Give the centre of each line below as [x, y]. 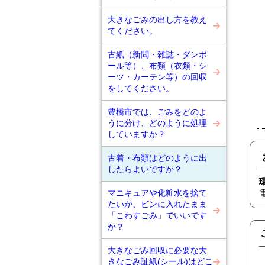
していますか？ [137, 134]
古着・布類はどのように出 [157, 158]
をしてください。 [141, 88]
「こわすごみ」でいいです [157, 215]
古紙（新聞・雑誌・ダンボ [157, 54]
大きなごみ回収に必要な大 [157, 250]
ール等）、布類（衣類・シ [157, 66]
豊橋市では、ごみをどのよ [157, 112]
